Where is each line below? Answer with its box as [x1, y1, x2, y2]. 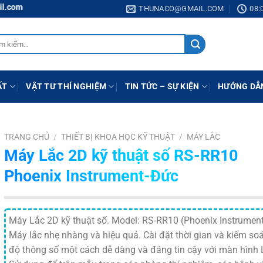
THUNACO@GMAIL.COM [139, 4, 224, 13]
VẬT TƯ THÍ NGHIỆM [26, 81, 107, 92]
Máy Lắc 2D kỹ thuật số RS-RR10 [4, 146, 238, 165]
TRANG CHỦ [4, 132, 49, 141]
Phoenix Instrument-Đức [4, 166, 178, 186]
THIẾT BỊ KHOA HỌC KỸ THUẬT [60, 132, 175, 141]
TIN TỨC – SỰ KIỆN [124, 81, 200, 92]
